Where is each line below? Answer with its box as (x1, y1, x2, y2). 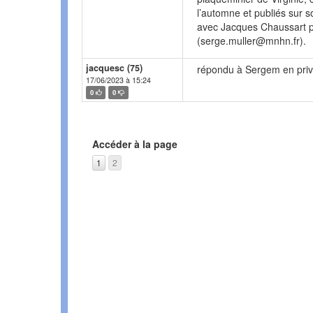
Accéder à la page (92, 137, 177, 152)
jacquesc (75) (86, 61, 143, 75)
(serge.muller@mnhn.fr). (197, 34, 306, 48)
